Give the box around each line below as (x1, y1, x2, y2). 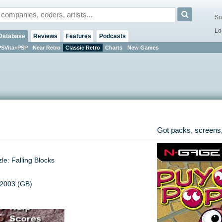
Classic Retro (65, 44, 100, 51)
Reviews (33, 32, 58, 40)
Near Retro (32, 44, 60, 51)
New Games (127, 44, 159, 51)
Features (65, 32, 91, 40)
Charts (105, 44, 122, 51)
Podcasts (99, 32, 126, 40)
